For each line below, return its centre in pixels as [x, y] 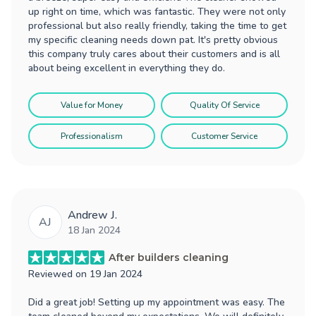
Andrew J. [92, 215]
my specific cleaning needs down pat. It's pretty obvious [153, 39]
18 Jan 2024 [94, 230]
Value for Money [92, 105]
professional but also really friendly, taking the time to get [157, 25]
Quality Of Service [224, 105]
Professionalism [92, 136]
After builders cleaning [169, 257]
